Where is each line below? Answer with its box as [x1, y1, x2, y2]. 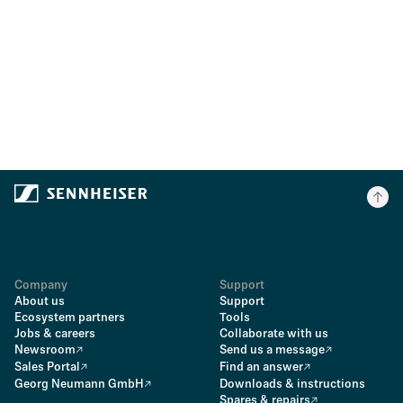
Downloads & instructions [219, 378, 365, 390]
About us [14, 295, 65, 308]
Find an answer [219, 361, 303, 373]
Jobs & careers [14, 327, 95, 340]
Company [14, 279, 67, 291]
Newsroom [14, 344, 76, 356]
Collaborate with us [219, 327, 328, 340]
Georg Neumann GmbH [14, 378, 144, 390]
